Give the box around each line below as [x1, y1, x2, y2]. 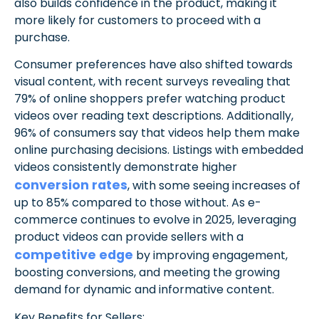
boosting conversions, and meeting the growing [14, 264, 280, 281]
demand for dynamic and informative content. [14, 281, 274, 298]
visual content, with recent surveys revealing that [14, 73, 291, 90]
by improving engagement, [133, 247, 288, 264]
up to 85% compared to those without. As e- [14, 194, 261, 211]
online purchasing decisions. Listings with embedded [14, 142, 303, 159]
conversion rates [14, 177, 127, 194]
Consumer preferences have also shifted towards [14, 56, 293, 73]
